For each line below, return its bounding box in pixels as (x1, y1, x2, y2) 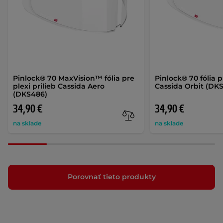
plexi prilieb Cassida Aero (13, 81, 105, 91)
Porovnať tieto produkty (67, 172, 156, 182)
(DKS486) (13, 89, 47, 99)
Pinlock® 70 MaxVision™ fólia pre (13, 73, 134, 83)
